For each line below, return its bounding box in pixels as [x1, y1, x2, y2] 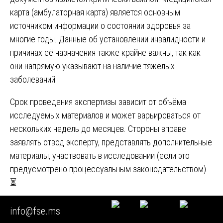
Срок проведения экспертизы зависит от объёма [10, 97, 186, 108]
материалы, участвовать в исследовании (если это [10, 150, 190, 161]
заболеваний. [10, 74, 57, 85]
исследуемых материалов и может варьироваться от [10, 110, 201, 121]
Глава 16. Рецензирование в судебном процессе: [10, 200, 197, 211]
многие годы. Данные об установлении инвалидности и [10, 34, 206, 45]
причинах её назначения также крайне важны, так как [10, 47, 201, 58]
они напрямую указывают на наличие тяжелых [10, 61, 175, 72]
